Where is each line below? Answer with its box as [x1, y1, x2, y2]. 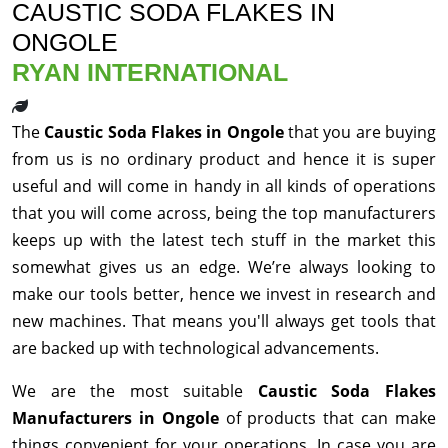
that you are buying [288, 120, 437, 143]
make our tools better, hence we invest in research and [12, 282, 436, 305]
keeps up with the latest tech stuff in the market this [12, 228, 436, 251]
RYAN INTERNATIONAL [12, 57, 288, 86]
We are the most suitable [12, 379, 258, 402]
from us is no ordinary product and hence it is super [12, 147, 436, 170]
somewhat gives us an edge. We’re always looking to [12, 255, 436, 278]
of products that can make [225, 406, 437, 429]
